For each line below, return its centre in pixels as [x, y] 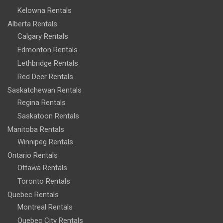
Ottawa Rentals [42, 167]
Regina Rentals [42, 102]
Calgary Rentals [43, 36]
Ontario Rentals [33, 155]
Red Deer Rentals [45, 76]
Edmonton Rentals [48, 50]
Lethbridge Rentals [48, 63]
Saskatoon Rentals [48, 116]
